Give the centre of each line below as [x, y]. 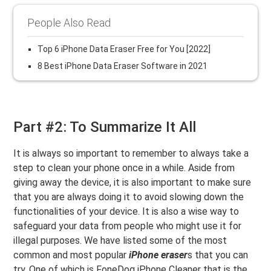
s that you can [218, 255]
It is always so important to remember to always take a [131, 153]
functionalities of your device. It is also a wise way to [126, 211]
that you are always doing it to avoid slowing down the [129, 197]
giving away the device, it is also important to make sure [132, 182]
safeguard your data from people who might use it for [128, 226]
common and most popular [71, 255]
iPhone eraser [158, 255]
